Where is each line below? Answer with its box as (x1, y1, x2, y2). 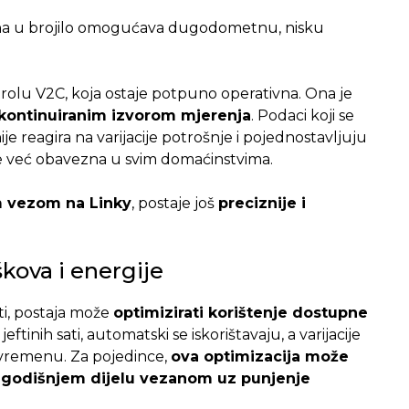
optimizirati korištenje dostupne (112, 303, 368, 321)
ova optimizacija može (170, 347, 349, 365)
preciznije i (217, 194, 306, 212)
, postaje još (131, 194, 218, 212)
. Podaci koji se (250, 106, 354, 124)
